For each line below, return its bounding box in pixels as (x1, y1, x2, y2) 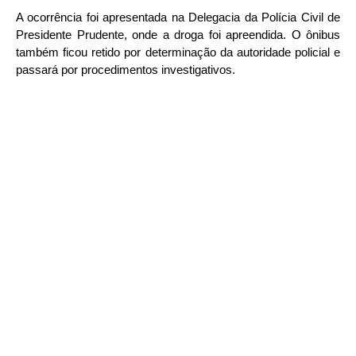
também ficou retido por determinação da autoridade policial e (16, 45, 340, 60)
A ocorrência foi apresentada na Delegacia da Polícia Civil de (16, 10, 340, 25)
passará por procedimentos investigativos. (16, 63, 235, 77)
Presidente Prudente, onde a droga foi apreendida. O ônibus (16, 28, 340, 42)
